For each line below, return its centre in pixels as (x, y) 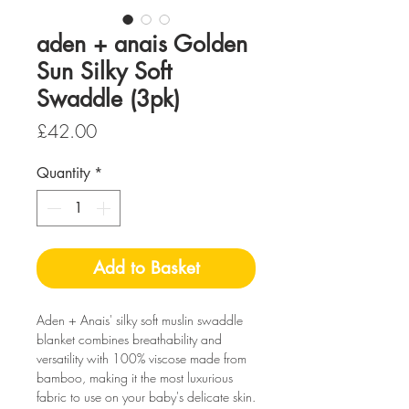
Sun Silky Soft (104, 71)
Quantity (63, 173)
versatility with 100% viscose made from (142, 358)
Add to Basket (146, 268)
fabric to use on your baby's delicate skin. (146, 397)
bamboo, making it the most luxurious (135, 378)
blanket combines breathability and (129, 339)
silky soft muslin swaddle (178, 320)
